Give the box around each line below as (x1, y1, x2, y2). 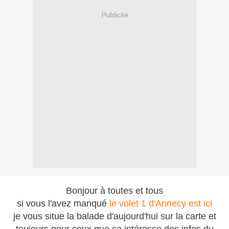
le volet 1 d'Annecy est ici (109, 198, 212, 209)
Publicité (101, 10, 128, 19)
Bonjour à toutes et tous (66, 186, 163, 196)
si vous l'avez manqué (17, 198, 109, 209)
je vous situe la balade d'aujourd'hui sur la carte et (13, 211, 216, 222)
